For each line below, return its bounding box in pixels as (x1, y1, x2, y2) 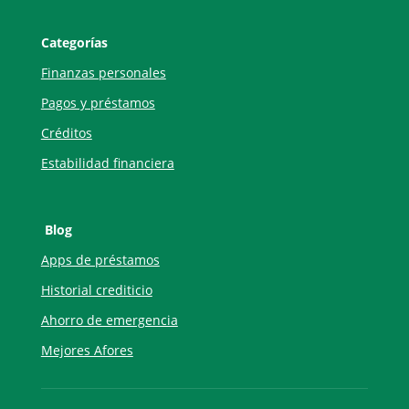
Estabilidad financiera (40, 153, 174, 172)
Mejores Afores (40, 341, 133, 359)
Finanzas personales (40, 63, 166, 81)
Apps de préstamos (40, 250, 160, 268)
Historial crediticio (40, 280, 152, 299)
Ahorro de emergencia (40, 310, 178, 329)
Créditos (40, 123, 92, 142)
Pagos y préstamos (40, 93, 155, 111)
